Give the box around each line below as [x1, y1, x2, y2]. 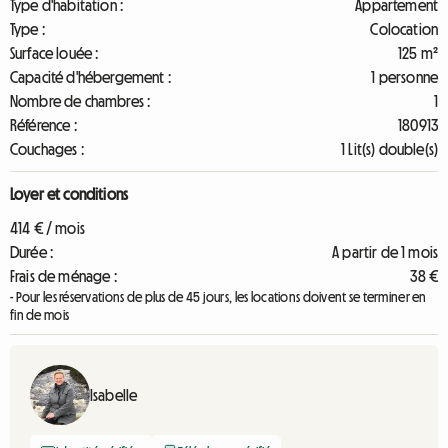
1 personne [371, 69, 438, 85]
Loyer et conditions [10, 186, 129, 202]
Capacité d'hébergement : [10, 69, 171, 85]
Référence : [10, 117, 77, 133]
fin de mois [10, 308, 70, 322]
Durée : [10, 244, 54, 260]
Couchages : [10, 141, 84, 157]
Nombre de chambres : [10, 93, 151, 109]
